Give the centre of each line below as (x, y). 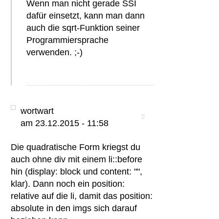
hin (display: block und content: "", (77, 172)
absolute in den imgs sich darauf (74, 208)
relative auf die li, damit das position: (82, 196)
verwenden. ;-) (55, 52)
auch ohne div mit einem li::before (77, 159)
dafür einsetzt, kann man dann (86, 16)
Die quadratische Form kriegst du (76, 147)
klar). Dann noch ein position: (68, 184)
